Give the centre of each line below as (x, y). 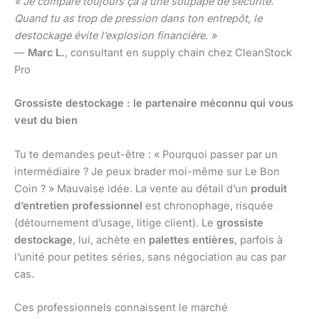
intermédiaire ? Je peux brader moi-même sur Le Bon (147, 171)
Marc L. (46, 52)
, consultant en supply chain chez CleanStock (178, 52)
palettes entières (192, 240)
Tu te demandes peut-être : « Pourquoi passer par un (146, 154)
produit (269, 188)
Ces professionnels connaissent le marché (121, 307)
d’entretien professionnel (78, 205)
